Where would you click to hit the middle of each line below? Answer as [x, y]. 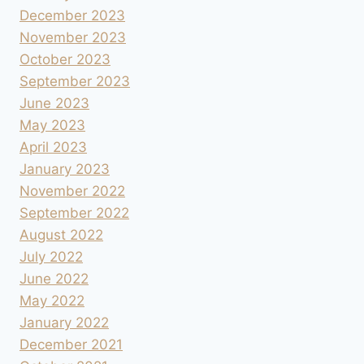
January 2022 [64, 323]
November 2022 [72, 191]
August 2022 [61, 235]
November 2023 [73, 38]
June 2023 [54, 104]
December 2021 [71, 345]
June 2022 [54, 279]
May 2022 [52, 301]
